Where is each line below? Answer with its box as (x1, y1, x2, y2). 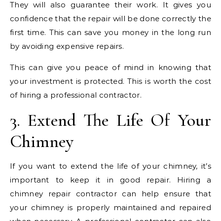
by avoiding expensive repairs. (10, 41, 124, 51)
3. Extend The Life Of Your (10, 109, 211, 131)
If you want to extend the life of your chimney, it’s (10, 161, 211, 171)
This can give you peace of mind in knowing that (10, 62, 211, 72)
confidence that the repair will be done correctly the (10, 13, 211, 23)
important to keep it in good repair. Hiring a (10, 175, 211, 184)
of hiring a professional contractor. (10, 90, 142, 100)
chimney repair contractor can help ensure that (10, 188, 211, 198)
